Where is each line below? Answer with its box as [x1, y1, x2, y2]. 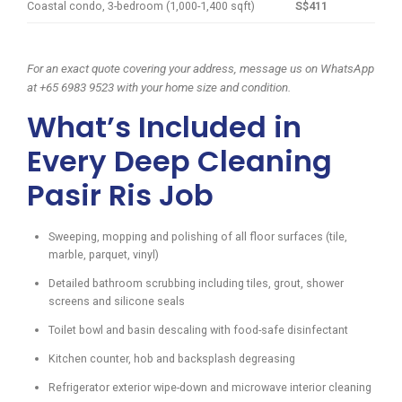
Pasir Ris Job [27, 174, 214, 215]
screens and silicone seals [48, 294, 185, 309]
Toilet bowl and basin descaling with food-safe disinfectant [48, 323, 348, 337]
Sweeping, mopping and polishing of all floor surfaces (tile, [48, 230, 347, 244]
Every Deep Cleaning [27, 140, 332, 181]
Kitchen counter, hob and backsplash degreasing [48, 352, 295, 366]
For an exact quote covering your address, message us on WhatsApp [27, 61, 374, 75]
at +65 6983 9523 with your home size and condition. [27, 80, 291, 94]
